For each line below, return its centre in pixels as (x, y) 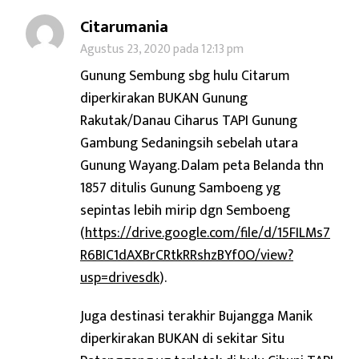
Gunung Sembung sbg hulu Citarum (185, 75)
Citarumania (124, 27)
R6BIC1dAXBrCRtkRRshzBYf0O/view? (187, 255)
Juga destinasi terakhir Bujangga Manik (196, 316)
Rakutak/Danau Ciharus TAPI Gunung (189, 120)
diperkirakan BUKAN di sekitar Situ (182, 338)
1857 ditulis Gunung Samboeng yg (180, 188)
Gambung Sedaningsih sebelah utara (189, 143)
